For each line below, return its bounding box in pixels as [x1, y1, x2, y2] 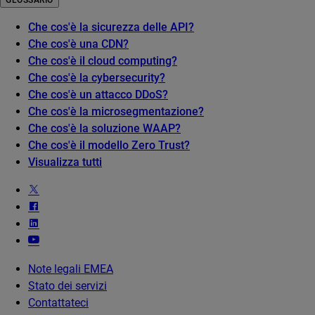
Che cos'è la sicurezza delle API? [28, 20, 194, 34]
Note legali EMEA [28, 262, 113, 276]
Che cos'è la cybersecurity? [28, 71, 165, 85]
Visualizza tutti [28, 155, 102, 169]
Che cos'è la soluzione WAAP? [28, 122, 181, 136]
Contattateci [28, 296, 89, 310]
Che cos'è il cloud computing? [28, 54, 177, 68]
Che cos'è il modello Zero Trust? [28, 139, 190, 153]
